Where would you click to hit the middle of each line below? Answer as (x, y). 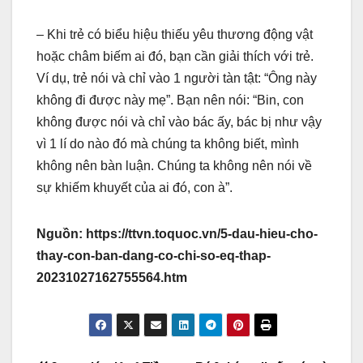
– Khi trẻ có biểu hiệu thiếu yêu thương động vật (175, 35)
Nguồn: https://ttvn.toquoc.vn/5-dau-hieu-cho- (177, 234)
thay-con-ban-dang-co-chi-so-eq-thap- (154, 256)
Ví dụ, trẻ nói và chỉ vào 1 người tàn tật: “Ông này (177, 79)
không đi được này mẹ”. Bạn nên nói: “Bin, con (170, 100)
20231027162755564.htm (112, 278)
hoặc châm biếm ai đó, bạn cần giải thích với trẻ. (175, 57)
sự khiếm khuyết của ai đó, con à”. (135, 188)
